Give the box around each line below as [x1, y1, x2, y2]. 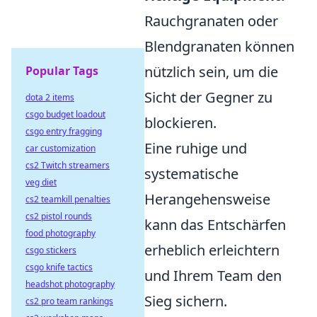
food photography [25, 227, 96, 239]
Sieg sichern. [144, 292, 227, 311]
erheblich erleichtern [144, 241, 279, 260]
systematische [144, 164, 238, 184]
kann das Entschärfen [144, 215, 286, 235]
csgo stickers [25, 244, 76, 256]
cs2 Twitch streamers [25, 159, 110, 171]
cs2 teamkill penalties [25, 193, 110, 205]
